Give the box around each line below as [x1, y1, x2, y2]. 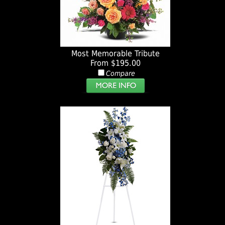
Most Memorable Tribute [71, 49, 160, 59]
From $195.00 [90, 58, 141, 68]
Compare [105, 69, 135, 78]
